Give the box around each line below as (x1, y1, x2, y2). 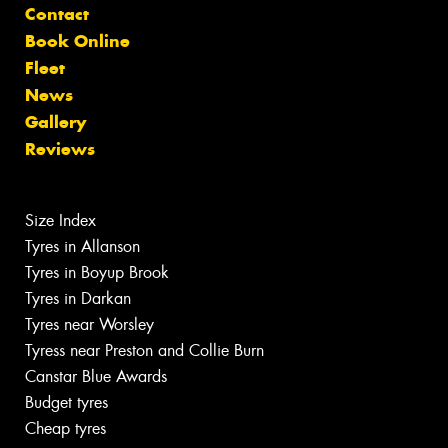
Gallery (25, 110, 86, 133)
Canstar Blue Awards (25, 365, 167, 387)
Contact (25, 2, 89, 25)
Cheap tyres (25, 417, 106, 439)
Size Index (25, 209, 96, 231)
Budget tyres (25, 391, 108, 413)
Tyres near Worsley (25, 313, 154, 335)
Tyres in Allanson (25, 235, 140, 257)
